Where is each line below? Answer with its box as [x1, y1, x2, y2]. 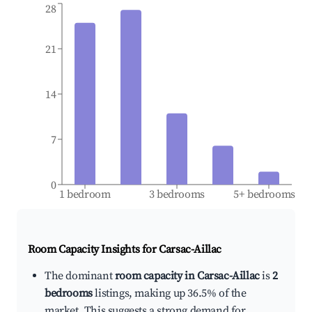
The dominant [45, 269, 115, 283]
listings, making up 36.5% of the [92, 286, 247, 301]
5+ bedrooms [233, 187, 296, 202]
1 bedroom [59, 187, 111, 202]
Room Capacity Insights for [28, 242, 159, 257]
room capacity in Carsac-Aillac [114, 269, 260, 283]
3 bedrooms [148, 187, 205, 202]
